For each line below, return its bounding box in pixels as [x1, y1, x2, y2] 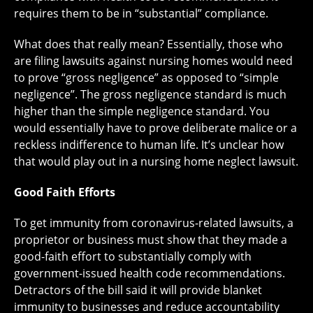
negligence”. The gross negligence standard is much [14, 87, 286, 103]
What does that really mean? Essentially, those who [14, 36, 283, 52]
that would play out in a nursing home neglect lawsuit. [14, 154, 298, 170]
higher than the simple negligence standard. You [14, 103, 270, 119]
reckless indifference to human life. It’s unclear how [14, 137, 284, 153]
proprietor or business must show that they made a [14, 232, 287, 248]
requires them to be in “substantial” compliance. [14, 6, 268, 22]
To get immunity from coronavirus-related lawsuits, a [14, 215, 293, 231]
